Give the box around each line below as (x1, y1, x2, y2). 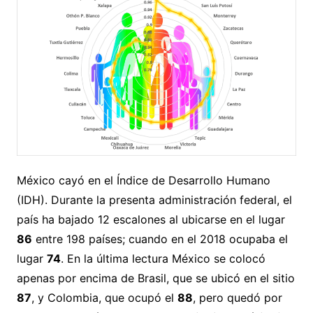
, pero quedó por (192, 290, 282, 305)
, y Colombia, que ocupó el (31, 290, 177, 305)
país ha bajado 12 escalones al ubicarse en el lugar (16, 212, 285, 226)
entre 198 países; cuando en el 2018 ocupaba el (31, 231, 288, 246)
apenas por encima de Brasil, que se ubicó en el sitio (16, 270, 295, 285)
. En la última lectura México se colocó (60, 251, 265, 265)
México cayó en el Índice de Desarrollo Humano (16, 173, 270, 187)
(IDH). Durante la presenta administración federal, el (16, 192, 292, 207)
